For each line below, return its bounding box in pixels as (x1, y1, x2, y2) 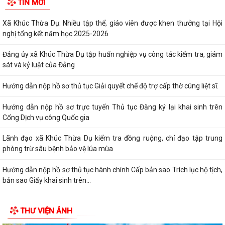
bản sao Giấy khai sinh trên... (3, 176, 91, 184)
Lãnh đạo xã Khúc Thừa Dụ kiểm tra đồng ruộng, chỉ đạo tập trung (3, 134, 222, 143)
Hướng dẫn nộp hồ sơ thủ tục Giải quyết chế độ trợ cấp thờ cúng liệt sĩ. (3, 81, 218, 90)
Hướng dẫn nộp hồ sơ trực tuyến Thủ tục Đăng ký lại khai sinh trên (3, 102, 222, 111)
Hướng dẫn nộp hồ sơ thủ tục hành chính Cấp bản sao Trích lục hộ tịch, (3, 165, 222, 174)
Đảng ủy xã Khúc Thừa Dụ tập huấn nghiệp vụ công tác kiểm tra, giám (3, 50, 222, 59)
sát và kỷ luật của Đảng (3, 61, 75, 69)
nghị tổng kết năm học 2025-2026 (3, 29, 108, 38)
